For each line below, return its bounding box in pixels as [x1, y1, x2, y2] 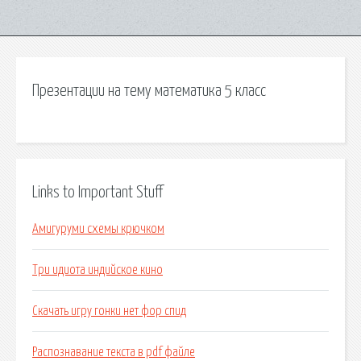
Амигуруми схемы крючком [32, 222, 164, 236]
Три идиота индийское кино [32, 263, 163, 277]
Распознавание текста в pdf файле [32, 346, 195, 359]
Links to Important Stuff [32, 184, 163, 201]
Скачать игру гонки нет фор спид [32, 305, 186, 318]
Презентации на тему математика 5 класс [32, 83, 266, 99]
